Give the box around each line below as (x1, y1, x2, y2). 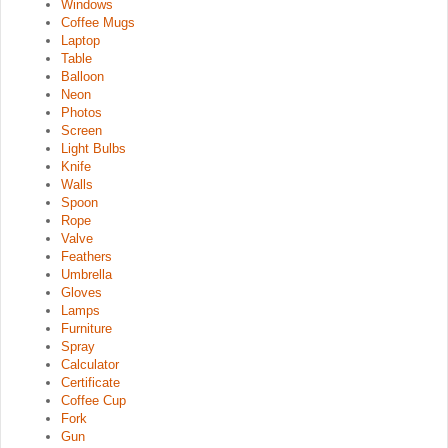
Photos (61, 105, 102, 121)
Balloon (61, 69, 104, 85)
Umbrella (61, 267, 112, 283)
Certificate (61, 375, 120, 391)
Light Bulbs (61, 141, 126, 157)
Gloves (61, 285, 102, 301)
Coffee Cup (61, 393, 126, 409)
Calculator (61, 357, 119, 373)
